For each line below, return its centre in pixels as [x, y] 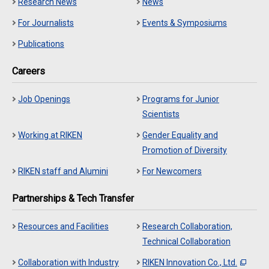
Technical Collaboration [186, 241]
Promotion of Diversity [185, 150]
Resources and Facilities [63, 226]
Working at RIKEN [50, 135]
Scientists [161, 114]
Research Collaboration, [187, 226]
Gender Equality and [180, 135]
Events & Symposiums [185, 23]
